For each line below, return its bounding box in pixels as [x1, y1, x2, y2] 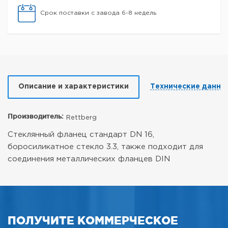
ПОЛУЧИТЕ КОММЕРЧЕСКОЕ [8, 214, 178, 227]
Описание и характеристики [18, 83, 129, 90]
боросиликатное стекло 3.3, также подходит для [8, 144, 203, 151]
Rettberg [66, 115, 97, 121]
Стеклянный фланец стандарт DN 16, [8, 131, 154, 138]
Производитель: [8, 112, 64, 120]
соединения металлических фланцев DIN [8, 156, 170, 163]
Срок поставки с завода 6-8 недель [40, 10, 156, 16]
